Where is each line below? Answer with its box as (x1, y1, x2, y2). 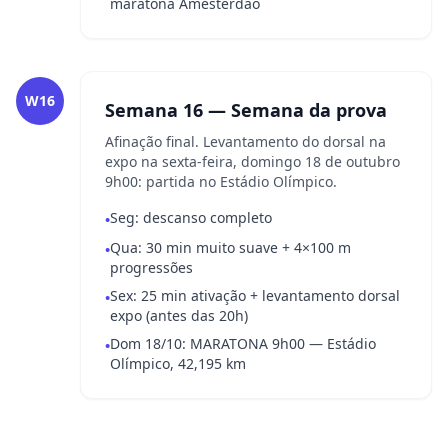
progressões (110, 258, 193, 277)
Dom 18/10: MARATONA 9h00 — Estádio (110, 334, 376, 353)
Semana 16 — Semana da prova (105, 98, 387, 122)
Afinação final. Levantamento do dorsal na (105, 132, 386, 151)
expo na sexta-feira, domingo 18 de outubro (105, 152, 400, 171)
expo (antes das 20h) (110, 306, 248, 325)
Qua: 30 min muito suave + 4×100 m (110, 238, 351, 257)
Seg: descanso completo (110, 208, 272, 227)
